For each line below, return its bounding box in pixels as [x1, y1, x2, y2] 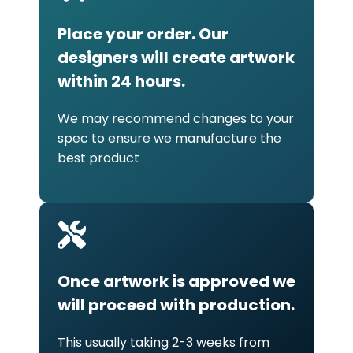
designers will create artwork [58, 46, 295, 69]
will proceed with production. [58, 293, 295, 316]
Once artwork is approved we [58, 269, 295, 292]
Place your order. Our [58, 22, 229, 45]
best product [58, 148, 139, 167]
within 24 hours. [58, 69, 185, 92]
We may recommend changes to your [58, 109, 294, 128]
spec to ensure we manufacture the [58, 128, 281, 147]
